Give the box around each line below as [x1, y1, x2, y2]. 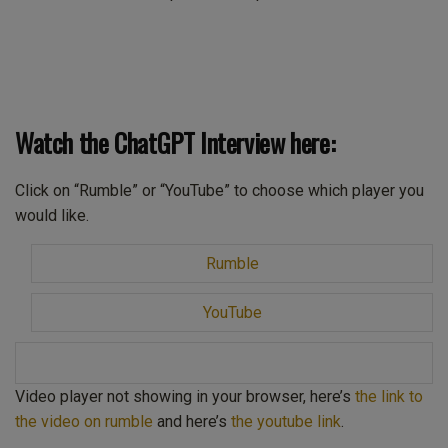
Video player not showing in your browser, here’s [15, 387, 355, 407]
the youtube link [231, 412, 341, 432]
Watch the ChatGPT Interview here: [15, 122, 336, 162]
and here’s [153, 412, 231, 432]
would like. [15, 206, 89, 226]
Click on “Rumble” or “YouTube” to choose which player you [15, 181, 424, 201]
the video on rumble [15, 412, 153, 432]
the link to [355, 387, 423, 407]
